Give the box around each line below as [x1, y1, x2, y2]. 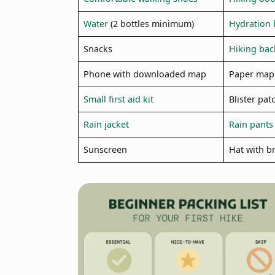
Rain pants [228, 118, 273, 130]
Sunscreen [83, 143, 127, 155]
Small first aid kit [83, 93, 153, 105]
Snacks [83, 42, 112, 55]
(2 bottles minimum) [107, 17, 194, 29]
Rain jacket [83, 118, 129, 130]
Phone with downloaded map [83, 68, 206, 80]
